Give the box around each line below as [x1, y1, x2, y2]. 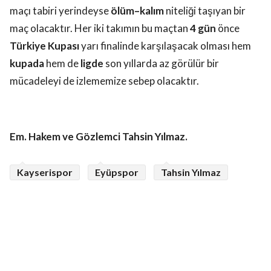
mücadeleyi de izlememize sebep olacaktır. [10, 74, 199, 88]
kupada [10, 57, 44, 70]
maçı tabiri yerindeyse [10, 4, 111, 18]
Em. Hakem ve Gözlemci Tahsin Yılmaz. [10, 130, 188, 143]
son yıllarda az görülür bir [103, 57, 219, 70]
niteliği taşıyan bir [164, 4, 246, 18]
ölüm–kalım [111, 4, 164, 18]
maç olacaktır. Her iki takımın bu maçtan [10, 22, 190, 35]
